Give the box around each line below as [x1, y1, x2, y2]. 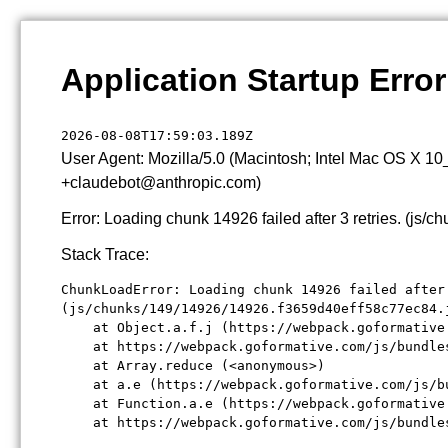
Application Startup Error [61, 62, 446, 98]
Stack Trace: [61, 246, 149, 263]
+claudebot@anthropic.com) [61, 174, 261, 191]
